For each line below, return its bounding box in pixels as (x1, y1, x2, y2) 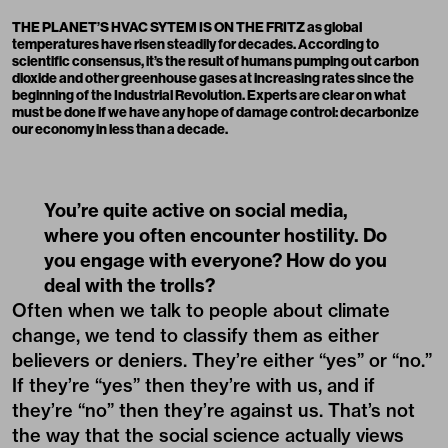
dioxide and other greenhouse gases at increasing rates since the (12, 70, 414, 88)
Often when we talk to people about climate (12, 299, 390, 323)
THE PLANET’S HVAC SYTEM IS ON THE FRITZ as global (12, 19, 362, 37)
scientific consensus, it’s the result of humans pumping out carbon (12, 53, 419, 71)
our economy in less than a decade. (12, 121, 228, 139)
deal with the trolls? (44, 274, 215, 298)
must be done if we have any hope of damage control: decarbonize (12, 104, 419, 122)
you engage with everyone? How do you (44, 249, 387, 273)
